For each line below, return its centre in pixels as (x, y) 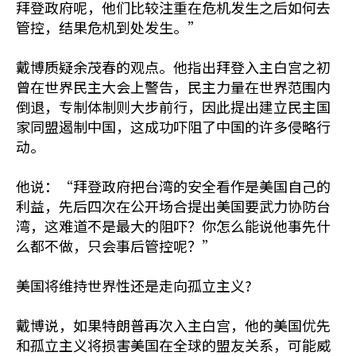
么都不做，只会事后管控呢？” (116, 246)
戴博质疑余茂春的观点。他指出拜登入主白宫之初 (173, 67)
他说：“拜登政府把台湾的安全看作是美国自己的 (173, 186)
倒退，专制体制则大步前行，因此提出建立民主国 (173, 107)
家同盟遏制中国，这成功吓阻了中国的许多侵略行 (173, 127)
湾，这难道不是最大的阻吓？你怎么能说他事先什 (173, 226)
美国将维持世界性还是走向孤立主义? (134, 286)
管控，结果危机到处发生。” (109, 27)
